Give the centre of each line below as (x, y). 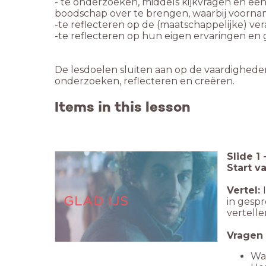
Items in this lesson (123, 107)
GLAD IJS (96, 200)
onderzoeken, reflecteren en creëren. (145, 81)
